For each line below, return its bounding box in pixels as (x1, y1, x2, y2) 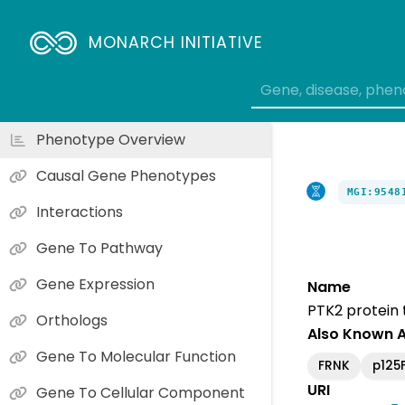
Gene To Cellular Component (36, 382, 245, 403)
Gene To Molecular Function (36, 346, 236, 367)
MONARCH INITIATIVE (89, 32, 264, 53)
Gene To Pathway (36, 238, 163, 259)
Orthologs (36, 310, 108, 331)
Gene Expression (36, 274, 155, 295)
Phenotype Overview (36, 129, 185, 150)
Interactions (36, 202, 123, 222)
